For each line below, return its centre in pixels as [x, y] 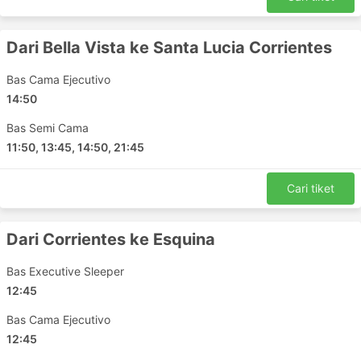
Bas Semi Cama [48, 128]
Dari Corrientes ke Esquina [111, 239]
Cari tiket [311, 188]
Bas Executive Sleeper [65, 271]
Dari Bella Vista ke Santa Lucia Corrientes [169, 48]
